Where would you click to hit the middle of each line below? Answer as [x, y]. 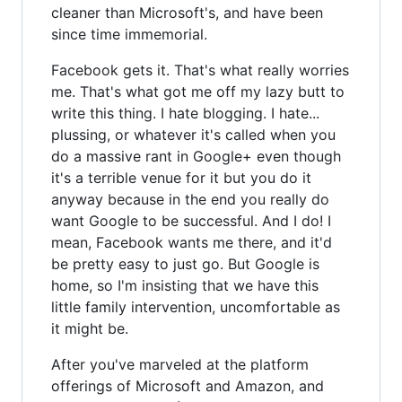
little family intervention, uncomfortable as [196, 306]
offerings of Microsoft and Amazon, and [188, 385]
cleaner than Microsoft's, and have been [187, 12]
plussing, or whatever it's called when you [193, 134]
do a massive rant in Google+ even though [196, 156]
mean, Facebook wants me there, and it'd [192, 242]
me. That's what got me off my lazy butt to [198, 91]
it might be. [90, 328]
